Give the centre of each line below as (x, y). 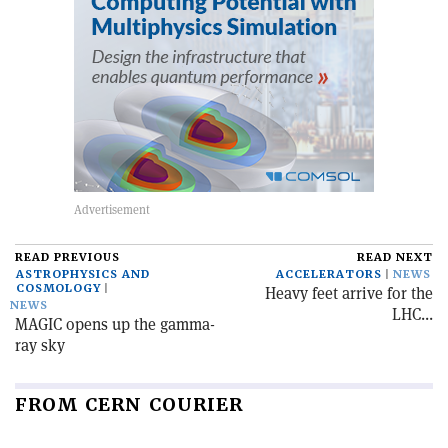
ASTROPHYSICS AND (83, 274)
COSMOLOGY (58, 288)
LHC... (412, 314)
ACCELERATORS (329, 274)
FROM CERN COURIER (129, 404)
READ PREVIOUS (67, 257)
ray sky (40, 345)
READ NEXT (395, 257)
